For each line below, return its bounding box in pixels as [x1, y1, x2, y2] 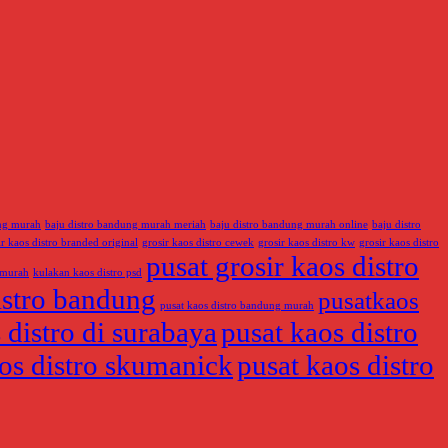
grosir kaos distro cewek [142, 237, 254, 249]
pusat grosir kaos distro [146, 250, 419, 283]
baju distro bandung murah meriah [45, 219, 206, 231]
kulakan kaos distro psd [33, 267, 142, 279]
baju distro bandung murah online [210, 219, 368, 231]
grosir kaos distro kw [258, 237, 355, 249]
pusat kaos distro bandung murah [160, 300, 314, 312]
